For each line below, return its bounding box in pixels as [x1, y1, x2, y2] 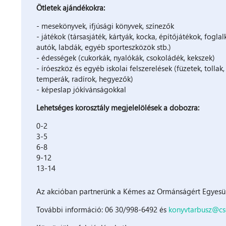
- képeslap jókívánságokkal [36, 84, 126, 94]
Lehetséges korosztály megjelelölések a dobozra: [36, 102, 199, 112]
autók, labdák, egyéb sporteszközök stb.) [36, 41, 171, 52]
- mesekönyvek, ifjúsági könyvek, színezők [36, 20, 174, 31]
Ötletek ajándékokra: [36, 2, 105, 13]
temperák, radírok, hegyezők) [36, 73, 133, 84]
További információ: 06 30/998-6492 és [36, 204, 168, 214]
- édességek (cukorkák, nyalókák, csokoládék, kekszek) [36, 52, 215, 63]
